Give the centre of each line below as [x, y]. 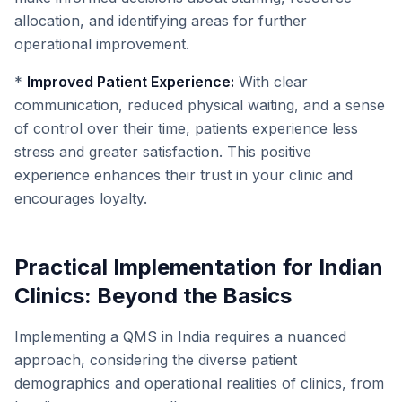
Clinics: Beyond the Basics [153, 296]
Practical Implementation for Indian [199, 267]
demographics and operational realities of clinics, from [199, 383]
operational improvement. [102, 44]
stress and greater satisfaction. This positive [163, 152]
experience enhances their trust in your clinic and [184, 175]
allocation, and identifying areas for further [161, 21]
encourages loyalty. [81, 198]
